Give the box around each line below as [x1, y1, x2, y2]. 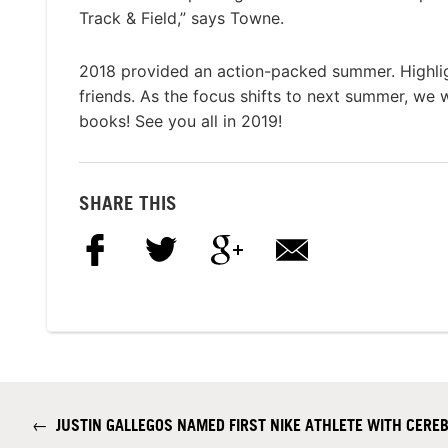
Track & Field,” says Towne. [79, 8, 284, 29]
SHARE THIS [79, 190, 177, 214]
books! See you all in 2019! [79, 111, 282, 132]
